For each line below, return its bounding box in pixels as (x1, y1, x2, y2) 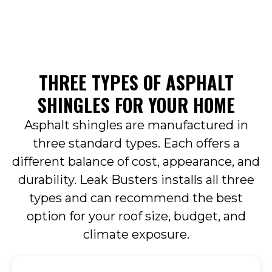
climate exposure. (83, 227, 189, 242)
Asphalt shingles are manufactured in (24, 118, 248, 133)
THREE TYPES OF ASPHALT (38, 69, 234, 97)
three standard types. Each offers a (32, 136, 240, 151)
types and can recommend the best (29, 191, 243, 206)
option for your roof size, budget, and (26, 209, 246, 224)
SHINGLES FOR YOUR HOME (37, 91, 235, 119)
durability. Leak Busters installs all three (18, 172, 254, 188)
